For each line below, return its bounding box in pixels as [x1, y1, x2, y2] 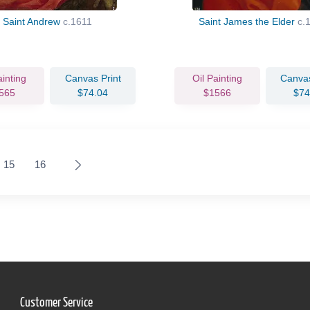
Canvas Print [64, 72, 121, 84]
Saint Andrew [2, 15, 63, 27]
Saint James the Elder [199, 15, 298, 27]
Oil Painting [192, 72, 242, 84]
